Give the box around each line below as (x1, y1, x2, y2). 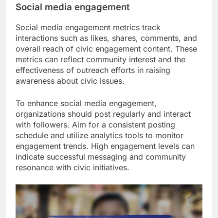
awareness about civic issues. (16, 75, 125, 86)
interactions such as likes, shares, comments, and (16, 33, 197, 43)
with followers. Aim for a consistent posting (16, 119, 175, 129)
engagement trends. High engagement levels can (16, 141, 195, 151)
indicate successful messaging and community (16, 151, 186, 162)
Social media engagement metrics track (16, 22, 161, 32)
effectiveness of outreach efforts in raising (16, 65, 170, 75)
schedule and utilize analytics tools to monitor (16, 130, 183, 140)
